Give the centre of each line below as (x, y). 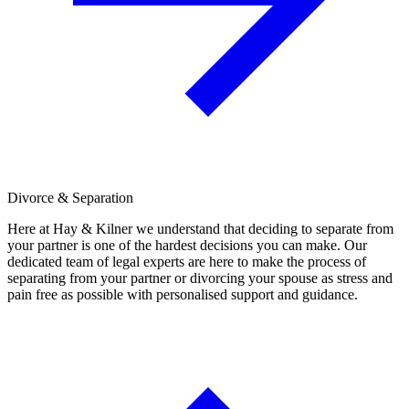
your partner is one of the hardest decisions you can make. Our (187, 245)
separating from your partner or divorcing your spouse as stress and (200, 278)
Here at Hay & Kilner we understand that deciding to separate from (200, 228)
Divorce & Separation (70, 197)
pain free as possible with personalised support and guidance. (183, 294)
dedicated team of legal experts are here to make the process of (187, 261)
